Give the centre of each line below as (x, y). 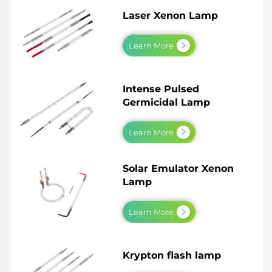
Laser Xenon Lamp (171, 16)
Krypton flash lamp (172, 255)
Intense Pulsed (161, 89)
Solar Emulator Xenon (178, 169)
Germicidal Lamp (167, 102)
